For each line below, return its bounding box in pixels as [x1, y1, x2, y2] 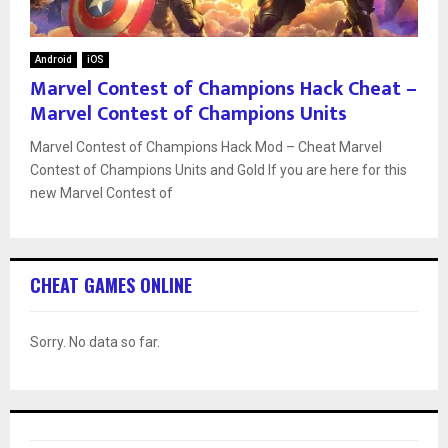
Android [35, 53, 72, 65]
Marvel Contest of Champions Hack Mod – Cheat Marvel [30, 138, 382, 155]
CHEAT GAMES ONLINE [30, 271, 192, 298]
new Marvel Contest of [30, 184, 173, 201]
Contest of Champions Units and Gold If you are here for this [30, 161, 407, 178]
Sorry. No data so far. [30, 333, 160, 350]
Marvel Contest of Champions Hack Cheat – [30, 71, 417, 106]
